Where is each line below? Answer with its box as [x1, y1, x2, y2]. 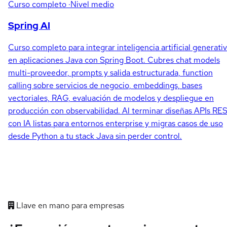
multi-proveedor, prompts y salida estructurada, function [8, 67, 213, 78]
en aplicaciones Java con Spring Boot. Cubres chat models [8, 54, 220, 65]
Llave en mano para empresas [14, 200, 124, 211]
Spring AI [8, 19, 50, 32]
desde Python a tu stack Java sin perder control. [8, 130, 182, 141]
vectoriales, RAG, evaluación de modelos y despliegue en [8, 92, 214, 103]
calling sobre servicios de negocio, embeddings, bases [8, 80, 202, 91]
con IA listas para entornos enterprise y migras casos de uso [8, 118, 223, 129]
